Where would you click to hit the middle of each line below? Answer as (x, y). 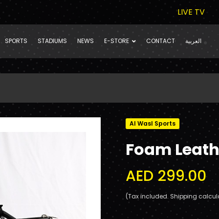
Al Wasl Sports (153, 123)
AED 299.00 (166, 176)
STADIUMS (53, 41)
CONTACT (161, 41)
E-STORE (117, 41)
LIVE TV (191, 12)
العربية (194, 41)
